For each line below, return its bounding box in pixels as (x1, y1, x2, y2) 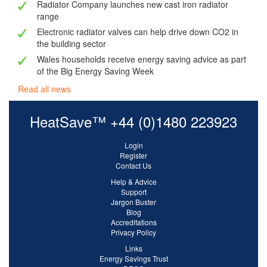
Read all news (18, 83, 71, 95)
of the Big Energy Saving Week (37, 65, 154, 77)
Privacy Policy (111, 227, 156, 238)
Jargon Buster (111, 197, 156, 207)
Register (120, 150, 147, 161)
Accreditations (110, 217, 157, 228)
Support (120, 187, 147, 197)
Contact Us (116, 160, 151, 171)
